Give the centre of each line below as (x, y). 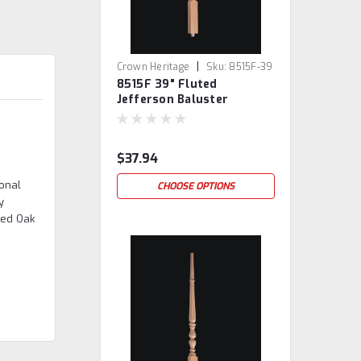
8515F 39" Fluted (167, 84)
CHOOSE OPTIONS (195, 186)
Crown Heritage (153, 67)
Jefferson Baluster (172, 100)
